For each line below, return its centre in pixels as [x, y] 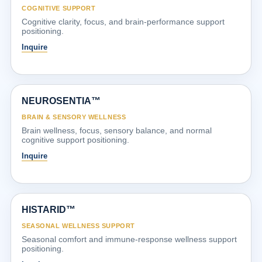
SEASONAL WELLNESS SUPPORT [78, 225]
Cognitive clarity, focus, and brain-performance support [123, 21]
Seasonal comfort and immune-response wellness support [129, 239]
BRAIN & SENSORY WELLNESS [74, 117]
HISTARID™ [49, 209]
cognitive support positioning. [75, 139]
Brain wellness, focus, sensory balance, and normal [117, 130]
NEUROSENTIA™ [61, 101]
